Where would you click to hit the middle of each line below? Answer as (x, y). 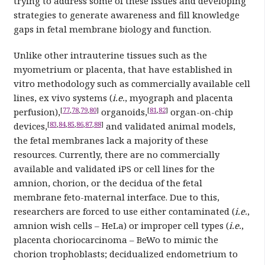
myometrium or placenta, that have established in (123, 70)
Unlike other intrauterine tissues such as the (110, 55)
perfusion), (37, 112)
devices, (30, 126)
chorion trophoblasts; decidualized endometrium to (125, 254)
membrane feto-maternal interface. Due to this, (116, 197)
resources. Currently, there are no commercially (116, 155)
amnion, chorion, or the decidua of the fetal (108, 183)
